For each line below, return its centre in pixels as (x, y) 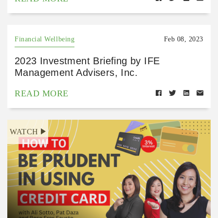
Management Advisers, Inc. (76, 73)
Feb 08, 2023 (183, 39)
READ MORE (42, 93)
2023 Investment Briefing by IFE (87, 61)
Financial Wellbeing (45, 39)
